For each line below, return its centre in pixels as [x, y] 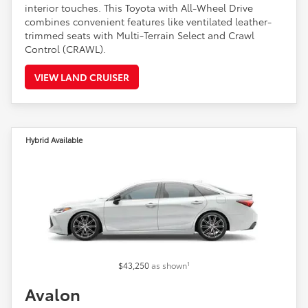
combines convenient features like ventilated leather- [148, 21]
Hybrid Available [54, 139]
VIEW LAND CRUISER [82, 77]
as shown [169, 265]
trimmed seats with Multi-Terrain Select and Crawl [140, 35]
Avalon [53, 294]
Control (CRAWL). [65, 48]
